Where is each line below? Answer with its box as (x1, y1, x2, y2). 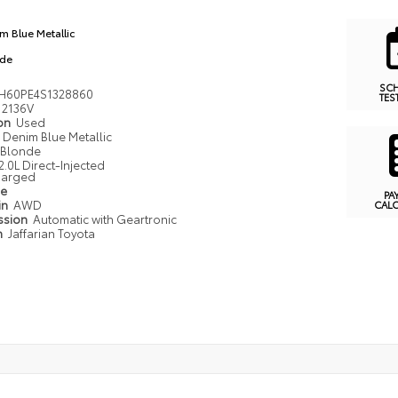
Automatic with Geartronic (32, 210, 177, 227)
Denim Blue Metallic (2, 127, 112, 144)
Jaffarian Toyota (7, 224, 95, 241)
